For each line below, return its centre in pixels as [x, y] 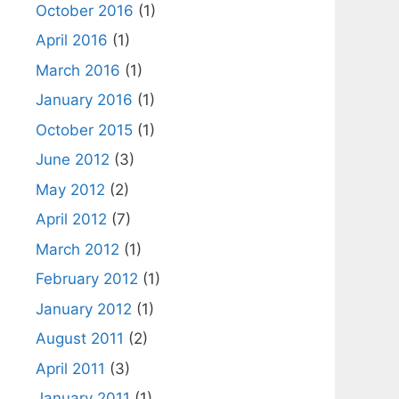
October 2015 [84, 130]
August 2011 [80, 338]
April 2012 [71, 219]
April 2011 [70, 368]
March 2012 [77, 249]
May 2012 [70, 189]
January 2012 [84, 309]
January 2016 [84, 100]
